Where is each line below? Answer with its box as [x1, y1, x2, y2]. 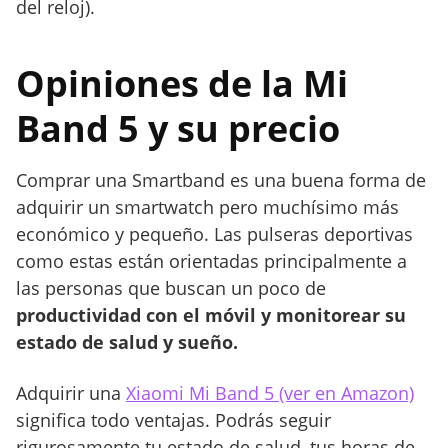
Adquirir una [16, 381, 126, 406]
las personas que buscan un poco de [16, 276, 326, 301]
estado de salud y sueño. [16, 330, 238, 355]
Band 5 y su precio [16, 104, 340, 154]
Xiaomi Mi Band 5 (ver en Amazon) [126, 381, 414, 406]
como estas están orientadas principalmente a [16, 249, 407, 274]
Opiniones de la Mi [16, 59, 348, 109]
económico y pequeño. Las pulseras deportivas [16, 222, 413, 247]
